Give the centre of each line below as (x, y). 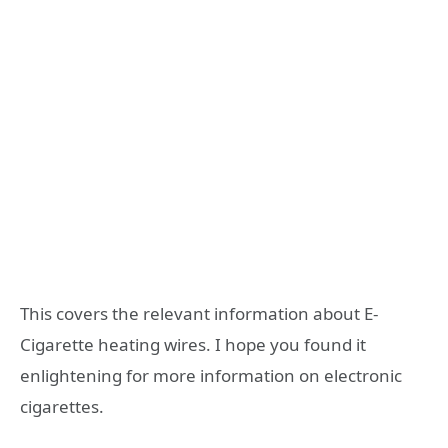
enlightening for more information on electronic (211, 376)
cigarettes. (62, 407)
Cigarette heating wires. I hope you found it (193, 345)
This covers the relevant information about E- (199, 314)
